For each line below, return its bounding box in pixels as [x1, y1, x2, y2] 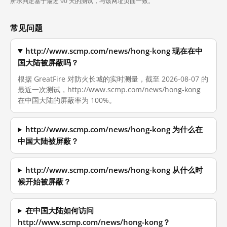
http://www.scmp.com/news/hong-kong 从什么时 [25, 165, 203, 175]
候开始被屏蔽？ [18, 177, 71, 186]
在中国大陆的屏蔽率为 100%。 [18, 95, 116, 105]
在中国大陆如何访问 [25, 206, 94, 215]
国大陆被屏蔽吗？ [18, 58, 79, 67]
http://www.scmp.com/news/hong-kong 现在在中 [25, 46, 203, 56]
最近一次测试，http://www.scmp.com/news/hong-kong [18, 85, 201, 94]
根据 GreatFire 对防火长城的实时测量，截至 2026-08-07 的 [18, 74, 208, 84]
